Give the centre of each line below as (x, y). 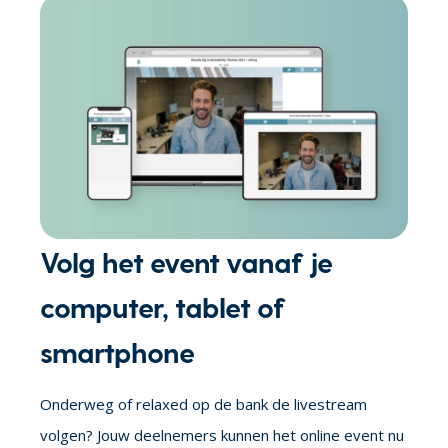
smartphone (117, 350)
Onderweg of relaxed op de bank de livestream (203, 403)
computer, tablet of (162, 305)
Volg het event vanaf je (186, 260)
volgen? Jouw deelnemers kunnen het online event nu (222, 434)
